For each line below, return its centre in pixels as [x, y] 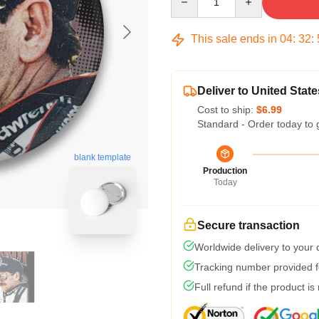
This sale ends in [234, 39]
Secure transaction [249, 225]
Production [225, 171]
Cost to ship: [227, 110]
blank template [103, 158]
